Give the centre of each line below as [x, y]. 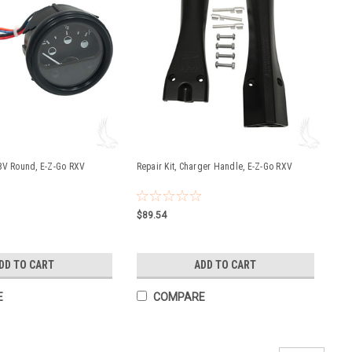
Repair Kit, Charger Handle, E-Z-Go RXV [214, 167]
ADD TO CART [225, 265]
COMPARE [179, 297]
